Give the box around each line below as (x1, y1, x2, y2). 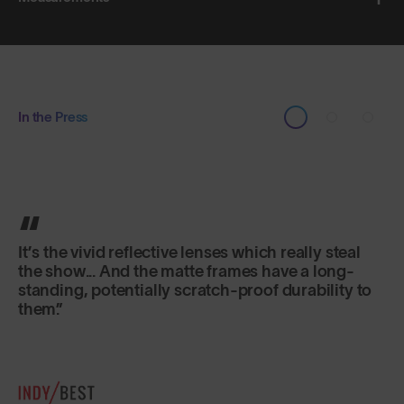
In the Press (18, 109, 88, 125)
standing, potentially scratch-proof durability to (18, 281, 372, 300)
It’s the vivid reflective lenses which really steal (18, 243, 361, 262)
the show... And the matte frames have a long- (18, 262, 354, 281)
